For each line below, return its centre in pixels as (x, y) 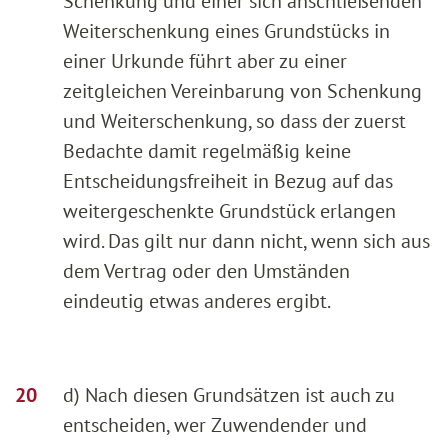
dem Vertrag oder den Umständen (206, 270)
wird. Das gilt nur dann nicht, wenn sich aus (246, 240)
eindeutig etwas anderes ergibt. (197, 300)
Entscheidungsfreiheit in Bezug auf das (228, 180)
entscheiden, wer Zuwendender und (215, 424)
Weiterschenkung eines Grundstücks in (226, 30)
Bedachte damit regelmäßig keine (207, 150)
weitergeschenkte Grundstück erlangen (229, 210)
